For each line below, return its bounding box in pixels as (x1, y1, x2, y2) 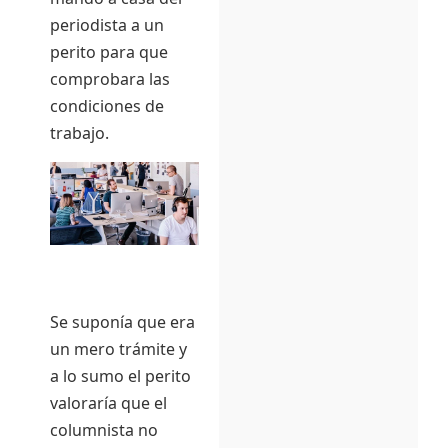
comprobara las (50, 68, 170, 91)
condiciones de (50, 95, 164, 118)
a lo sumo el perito (50, 365, 191, 388)
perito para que (50, 41, 168, 64)
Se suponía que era (50, 311, 195, 334)
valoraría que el (50, 392, 167, 415)
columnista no (50, 419, 158, 442)
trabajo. (50, 122, 109, 145)
